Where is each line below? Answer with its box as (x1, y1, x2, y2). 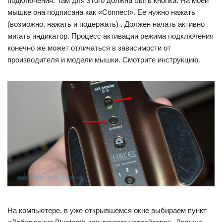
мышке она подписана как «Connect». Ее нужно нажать (7, 7, 195, 16)
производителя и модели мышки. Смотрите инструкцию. (7, 55, 200, 64)
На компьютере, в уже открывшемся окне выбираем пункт (7, 206, 207, 215)
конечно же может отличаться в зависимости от (7, 43, 171, 52)
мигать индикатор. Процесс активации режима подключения (7, 31, 214, 40)
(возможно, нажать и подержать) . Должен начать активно (7, 19, 205, 28)
